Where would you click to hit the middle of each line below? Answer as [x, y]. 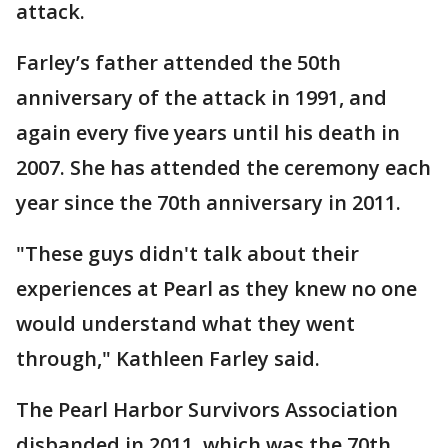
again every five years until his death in [208, 132]
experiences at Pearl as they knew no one [216, 288]
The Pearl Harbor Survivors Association [207, 409]
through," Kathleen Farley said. [170, 358]
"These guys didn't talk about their [187, 253]
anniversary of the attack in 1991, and [201, 97]
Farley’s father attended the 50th [178, 62]
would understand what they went [185, 323]
